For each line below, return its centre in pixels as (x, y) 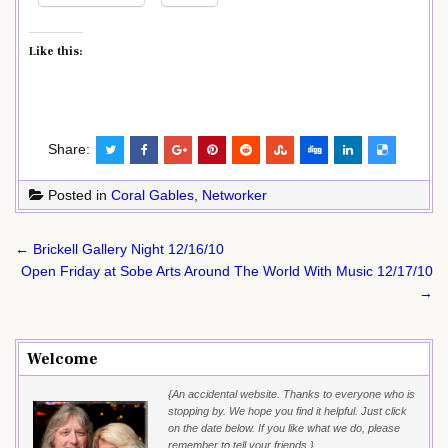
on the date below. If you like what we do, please (284, 428)
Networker (234, 195)
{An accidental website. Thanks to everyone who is (291, 394)
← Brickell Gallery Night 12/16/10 (119, 249)
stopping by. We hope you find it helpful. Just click (287, 411)
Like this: (56, 52)
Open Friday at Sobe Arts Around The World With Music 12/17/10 (227, 271)
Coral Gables (152, 195)
